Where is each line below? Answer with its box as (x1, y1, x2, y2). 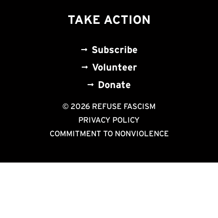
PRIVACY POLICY (78, 115, 140, 124)
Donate (98, 79, 131, 90)
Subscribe (91, 44, 138, 55)
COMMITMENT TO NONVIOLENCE (49, 128, 169, 138)
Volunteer (91, 61, 137, 73)
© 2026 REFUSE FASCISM (62, 101, 156, 110)
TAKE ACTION (67, 12, 151, 26)
